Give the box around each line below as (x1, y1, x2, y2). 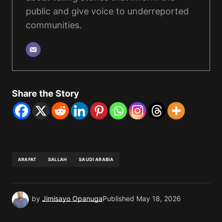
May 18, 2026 (136, 194, 181, 203)
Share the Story (12, 88, 79, 99)
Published (103, 194, 134, 203)
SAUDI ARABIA (79, 157, 114, 163)
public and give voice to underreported (26, 5, 189, 16)
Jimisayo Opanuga (42, 194, 103, 203)
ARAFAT (18, 157, 37, 163)
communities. (26, 19, 82, 30)
